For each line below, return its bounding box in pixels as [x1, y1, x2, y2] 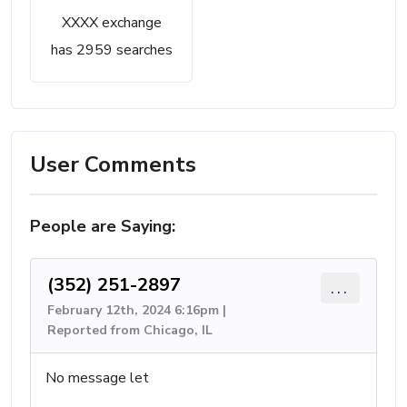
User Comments [30, 150, 196, 179]
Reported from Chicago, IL [47, 322, 213, 339]
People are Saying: [30, 215, 175, 237]
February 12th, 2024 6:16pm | [47, 302, 226, 319]
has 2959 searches [50, 40, 173, 60]
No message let [45, 368, 149, 388]
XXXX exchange [61, 13, 162, 33]
